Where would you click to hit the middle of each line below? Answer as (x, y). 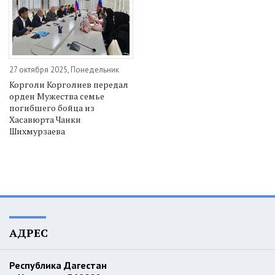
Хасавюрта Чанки (45, 119)
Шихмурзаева (37, 131)
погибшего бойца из (52, 107)
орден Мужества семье (57, 96)
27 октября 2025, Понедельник (64, 69)
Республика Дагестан (59, 265)
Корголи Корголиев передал (69, 84)
